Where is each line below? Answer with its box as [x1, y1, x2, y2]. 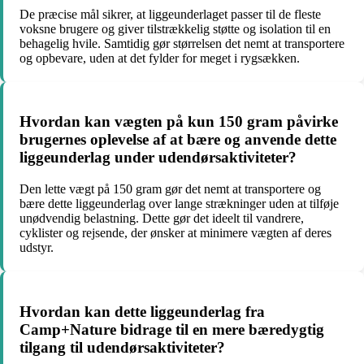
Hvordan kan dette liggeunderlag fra [19, 302, 265, 320]
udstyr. [19, 240, 54, 255]
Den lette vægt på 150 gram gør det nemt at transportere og [19, 182, 321, 197]
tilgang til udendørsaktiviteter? [19, 338, 225, 356]
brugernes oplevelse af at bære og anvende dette [19, 131, 336, 149]
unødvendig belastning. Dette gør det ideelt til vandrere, [19, 211, 304, 226]
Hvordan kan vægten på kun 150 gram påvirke [19, 113, 338, 131]
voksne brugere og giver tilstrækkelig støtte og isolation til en [19, 21, 331, 36]
